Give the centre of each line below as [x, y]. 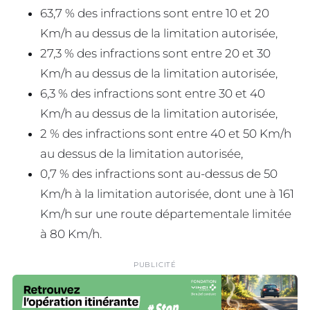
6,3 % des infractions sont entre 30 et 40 [153, 94]
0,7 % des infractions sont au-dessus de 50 [159, 174]
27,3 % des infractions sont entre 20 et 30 [155, 54]
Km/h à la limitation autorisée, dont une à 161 [167, 194]
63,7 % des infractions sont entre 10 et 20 [155, 13]
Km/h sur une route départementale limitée [166, 214]
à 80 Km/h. [71, 234]
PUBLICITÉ [155, 265]
